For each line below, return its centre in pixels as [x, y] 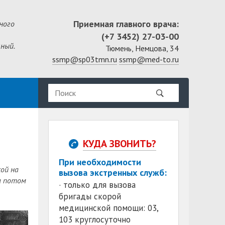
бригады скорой [90, 196]
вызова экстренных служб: [113, 173]
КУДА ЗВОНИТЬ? [120, 144]
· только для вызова [97, 185]
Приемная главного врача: [126, 24]
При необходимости [100, 162]
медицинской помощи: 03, [108, 208]
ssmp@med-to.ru [149, 59]
